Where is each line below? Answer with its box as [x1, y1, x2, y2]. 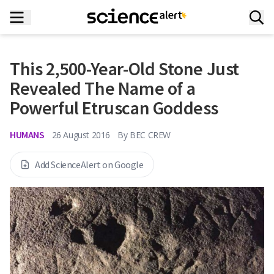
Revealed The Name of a [10, 76, 196, 100]
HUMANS [10, 128, 45, 141]
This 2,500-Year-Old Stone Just [10, 57, 240, 80]
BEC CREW [130, 128, 171, 141]
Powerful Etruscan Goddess [10, 96, 219, 119]
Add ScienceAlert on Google [35, 158, 144, 171]
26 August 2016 [51, 128, 111, 141]
